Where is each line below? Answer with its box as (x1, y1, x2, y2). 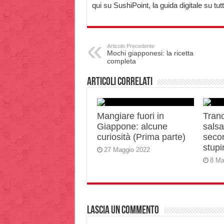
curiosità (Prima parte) (96, 132, 185, 142)
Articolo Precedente (106, 43, 154, 49)
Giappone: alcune (96, 121, 167, 131)
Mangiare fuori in (96, 111, 164, 121)
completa (106, 57, 136, 65)
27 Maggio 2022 (103, 146, 150, 153)
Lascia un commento (86, 205, 159, 216)
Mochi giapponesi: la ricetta (106, 49, 193, 57)
